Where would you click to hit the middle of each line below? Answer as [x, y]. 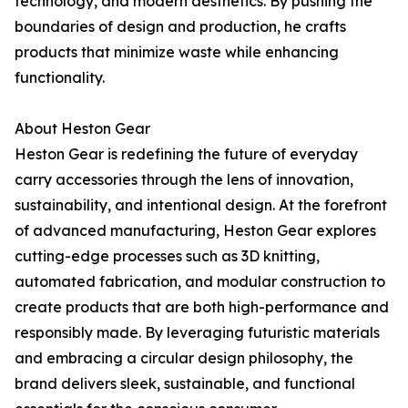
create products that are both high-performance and [202, 307]
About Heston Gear [82, 129]
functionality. [60, 78]
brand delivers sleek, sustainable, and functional [185, 384]
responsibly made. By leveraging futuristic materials [197, 333]
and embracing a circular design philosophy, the [184, 358]
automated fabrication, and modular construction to [200, 282]
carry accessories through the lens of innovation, [184, 180]
